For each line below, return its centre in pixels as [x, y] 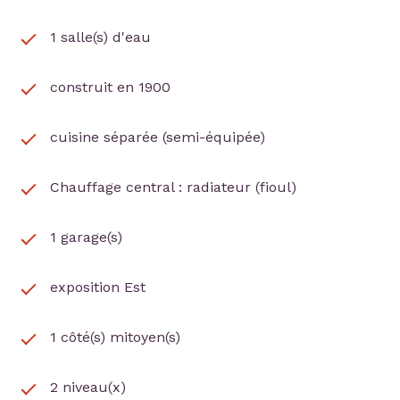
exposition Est [98, 287]
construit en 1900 [110, 87]
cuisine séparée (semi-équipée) [158, 137]
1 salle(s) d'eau [100, 37]
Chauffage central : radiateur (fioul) [173, 187]
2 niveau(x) [88, 387]
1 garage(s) [86, 237]
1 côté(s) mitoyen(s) [115, 337]
